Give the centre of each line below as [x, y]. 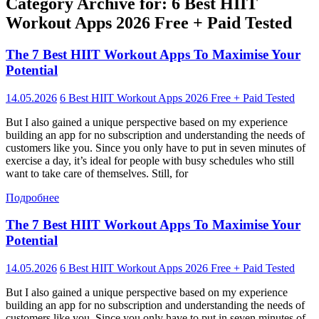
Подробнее [32, 197]
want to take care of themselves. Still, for [97, 173]
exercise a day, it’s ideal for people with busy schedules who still [150, 160]
